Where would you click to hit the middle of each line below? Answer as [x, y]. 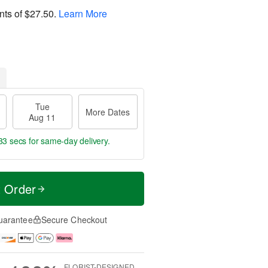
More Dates [108, 112]
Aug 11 [42, 117]
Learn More [83, 13]
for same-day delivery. [68, 141]
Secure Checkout [74, 220]
